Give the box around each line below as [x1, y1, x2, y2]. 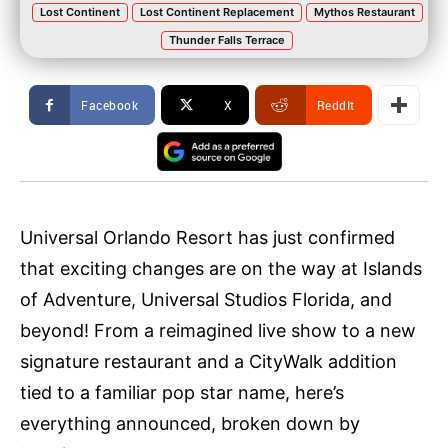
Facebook [81, 97, 138, 113]
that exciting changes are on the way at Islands [20, 258, 422, 280]
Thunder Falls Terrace [169, 33, 285, 47]
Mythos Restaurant [313, 5, 415, 19]
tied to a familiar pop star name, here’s [20, 382, 344, 404]
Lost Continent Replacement [139, 5, 294, 19]
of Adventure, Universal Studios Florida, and [20, 289, 392, 311]
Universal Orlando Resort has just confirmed [20, 227, 395, 249]
